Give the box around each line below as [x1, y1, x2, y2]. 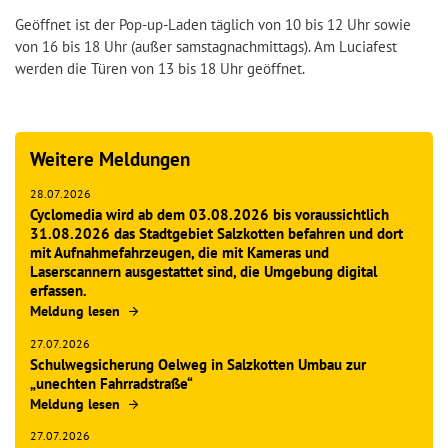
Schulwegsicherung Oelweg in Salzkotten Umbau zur [30, 354, 366, 374]
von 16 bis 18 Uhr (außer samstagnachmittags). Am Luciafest [15, 36, 397, 56]
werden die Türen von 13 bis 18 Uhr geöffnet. [15, 58, 305, 78]
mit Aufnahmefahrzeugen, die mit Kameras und [30, 243, 329, 262]
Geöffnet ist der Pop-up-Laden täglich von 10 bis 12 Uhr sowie [15, 14, 411, 34]
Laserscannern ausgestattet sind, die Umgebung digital [30, 262, 377, 281]
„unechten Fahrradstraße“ [30, 373, 193, 393]
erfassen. [30, 281, 87, 300]
